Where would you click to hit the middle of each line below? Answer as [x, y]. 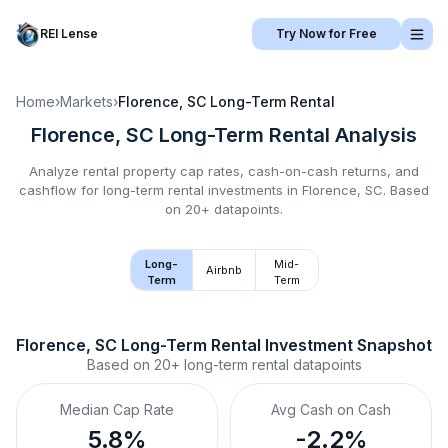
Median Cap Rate [117, 409]
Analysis [373, 135]
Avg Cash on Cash [331, 409]
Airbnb [224, 270]
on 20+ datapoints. [224, 209]
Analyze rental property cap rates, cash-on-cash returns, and [224, 171]
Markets [86, 101]
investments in [253, 190]
